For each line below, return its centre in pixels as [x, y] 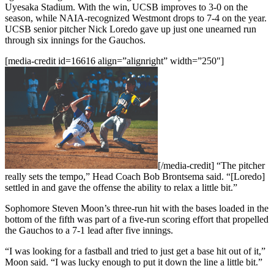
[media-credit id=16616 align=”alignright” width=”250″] [114, 61]
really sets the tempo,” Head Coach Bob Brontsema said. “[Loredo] [135, 176]
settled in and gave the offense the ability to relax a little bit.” [121, 187]
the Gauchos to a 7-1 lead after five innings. [89, 230]
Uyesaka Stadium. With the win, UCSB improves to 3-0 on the [126, 7]
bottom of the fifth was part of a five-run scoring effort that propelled [137, 219]
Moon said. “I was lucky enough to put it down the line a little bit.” [134, 262]
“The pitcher [239, 165]
